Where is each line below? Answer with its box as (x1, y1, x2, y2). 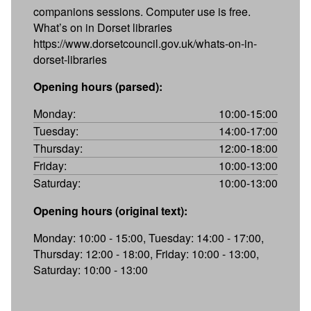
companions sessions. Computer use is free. (33, 3, 251, 19)
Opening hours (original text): (33, 202, 187, 219)
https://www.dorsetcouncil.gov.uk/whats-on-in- (33, 35, 257, 51)
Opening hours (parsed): (33, 78, 162, 94)
